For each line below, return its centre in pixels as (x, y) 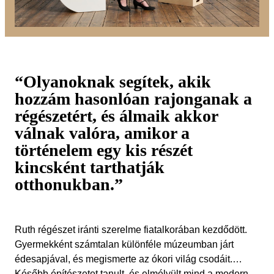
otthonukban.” (69, 184)
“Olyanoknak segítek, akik (113, 81)
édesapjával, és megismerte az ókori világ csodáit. (124, 259)
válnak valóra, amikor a (102, 133)
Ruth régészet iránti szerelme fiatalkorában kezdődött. (131, 229)
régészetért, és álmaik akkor (116, 116)
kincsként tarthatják (90, 167)
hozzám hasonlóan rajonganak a (133, 98)
